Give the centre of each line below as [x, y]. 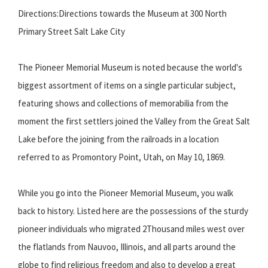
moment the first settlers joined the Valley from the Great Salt [134, 121]
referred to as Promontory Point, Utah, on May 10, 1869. [121, 157]
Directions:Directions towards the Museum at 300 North [122, 13]
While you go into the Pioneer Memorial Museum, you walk [126, 193]
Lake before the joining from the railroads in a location [118, 139]
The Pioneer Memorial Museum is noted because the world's [130, 67]
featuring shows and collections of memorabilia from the [123, 103]
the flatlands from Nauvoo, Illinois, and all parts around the [127, 246]
